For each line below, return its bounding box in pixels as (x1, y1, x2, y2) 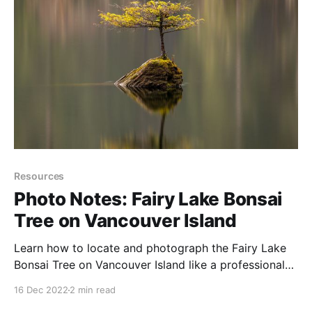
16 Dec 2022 (14, 284, 68, 296)
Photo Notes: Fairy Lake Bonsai (14, 188, 283, 210)
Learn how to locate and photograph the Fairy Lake (14, 241, 286, 256)
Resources (14, 170, 65, 182)
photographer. (14, 274, 88, 289)
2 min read (70, 284, 116, 296)
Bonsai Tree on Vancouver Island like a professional (14, 258, 285, 272)
